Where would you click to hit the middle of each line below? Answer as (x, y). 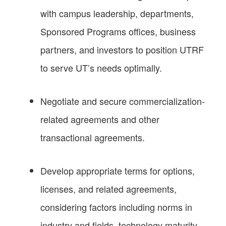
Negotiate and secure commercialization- (123, 101)
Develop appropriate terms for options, (118, 170)
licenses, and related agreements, (108, 188)
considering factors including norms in (116, 207)
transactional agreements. (93, 137)
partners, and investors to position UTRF (122, 49)
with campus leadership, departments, (117, 13)
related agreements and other (100, 119)
